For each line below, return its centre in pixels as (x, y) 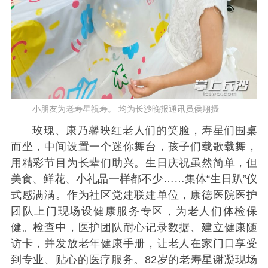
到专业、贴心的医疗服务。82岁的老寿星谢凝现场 (134, 259)
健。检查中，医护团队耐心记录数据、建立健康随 (134, 227)
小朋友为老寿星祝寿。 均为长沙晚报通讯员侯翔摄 (125, 109)
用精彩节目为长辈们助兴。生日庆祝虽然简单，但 (134, 162)
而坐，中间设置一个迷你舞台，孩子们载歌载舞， (134, 146)
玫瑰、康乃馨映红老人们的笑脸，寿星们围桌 (145, 130)
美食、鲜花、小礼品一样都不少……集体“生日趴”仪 (134, 179)
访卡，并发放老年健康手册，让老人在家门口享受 (134, 243)
